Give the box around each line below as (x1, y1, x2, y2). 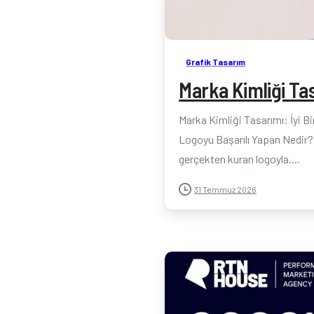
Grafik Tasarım (186, 57, 246, 67)
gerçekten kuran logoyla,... (179, 152, 301, 165)
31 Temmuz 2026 (194, 184, 257, 194)
